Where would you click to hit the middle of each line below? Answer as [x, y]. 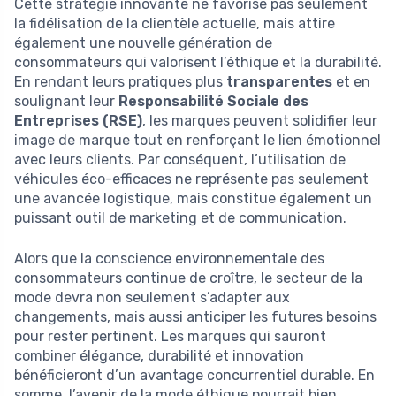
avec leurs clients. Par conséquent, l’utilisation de [180, 160]
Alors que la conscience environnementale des [169, 259]
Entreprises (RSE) [78, 121]
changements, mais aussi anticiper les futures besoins [195, 317]
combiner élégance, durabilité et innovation [159, 356]
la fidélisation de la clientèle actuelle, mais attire [175, 24]
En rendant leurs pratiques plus [120, 82]
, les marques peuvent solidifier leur [260, 121]
